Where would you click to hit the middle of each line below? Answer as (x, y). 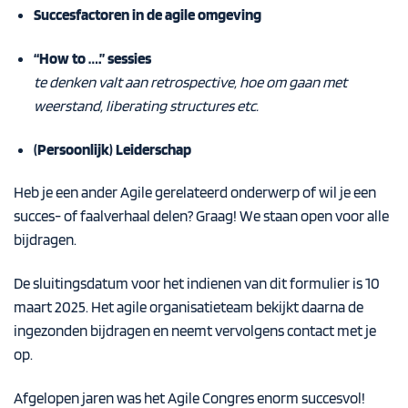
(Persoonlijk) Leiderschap (112, 149)
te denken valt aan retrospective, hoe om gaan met (190, 82)
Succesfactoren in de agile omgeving (147, 14)
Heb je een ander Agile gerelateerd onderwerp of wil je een (195, 193)
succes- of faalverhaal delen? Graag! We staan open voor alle (201, 216)
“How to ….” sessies (92, 58)
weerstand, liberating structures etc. (146, 105)
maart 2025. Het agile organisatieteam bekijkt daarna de (189, 307)
